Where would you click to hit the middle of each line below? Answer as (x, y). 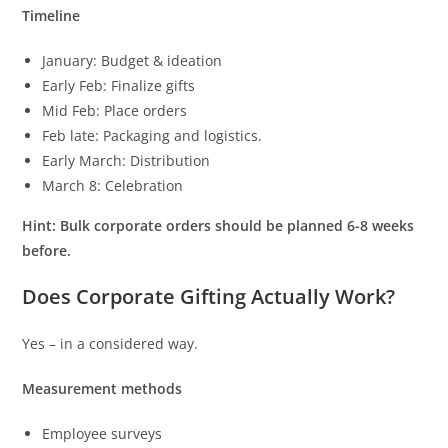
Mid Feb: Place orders (115, 111)
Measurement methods (102, 389)
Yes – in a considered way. (110, 344)
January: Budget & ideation (132, 61)
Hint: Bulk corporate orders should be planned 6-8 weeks (218, 226)
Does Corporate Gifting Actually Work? (209, 297)
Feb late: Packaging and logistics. (152, 136)
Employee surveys (102, 434)
